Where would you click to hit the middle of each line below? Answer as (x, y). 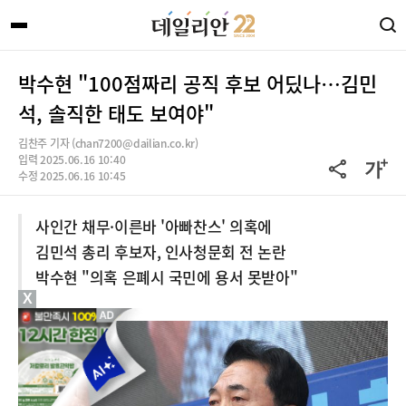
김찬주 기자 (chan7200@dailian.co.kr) (108, 143)
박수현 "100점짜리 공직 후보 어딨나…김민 (198, 83)
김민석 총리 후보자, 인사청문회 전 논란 (161, 251)
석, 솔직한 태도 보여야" (116, 113)
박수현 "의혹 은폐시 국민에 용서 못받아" (167, 277)
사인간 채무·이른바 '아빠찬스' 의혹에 (154, 226)
